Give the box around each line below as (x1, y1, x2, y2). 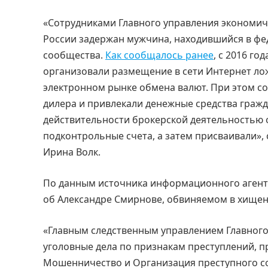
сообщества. (43, 48, 105, 62)
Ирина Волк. (43, 145, 100, 159)
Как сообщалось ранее (105, 48, 214, 62)
